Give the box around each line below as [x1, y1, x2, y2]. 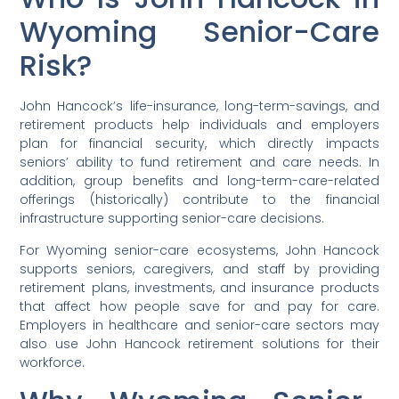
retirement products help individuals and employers [20, 116, 379, 134]
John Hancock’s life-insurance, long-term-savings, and [20, 97, 379, 116]
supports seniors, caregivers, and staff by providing [20, 259, 379, 278]
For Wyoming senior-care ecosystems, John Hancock [20, 240, 379, 259]
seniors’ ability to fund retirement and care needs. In [20, 153, 379, 172]
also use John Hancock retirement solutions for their [20, 334, 379, 353]
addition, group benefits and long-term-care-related [20, 172, 379, 191]
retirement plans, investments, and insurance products [20, 278, 379, 297]
